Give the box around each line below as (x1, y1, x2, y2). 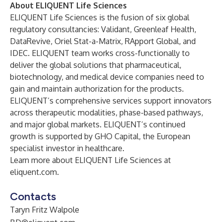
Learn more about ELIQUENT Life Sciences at (10, 155, 171, 165)
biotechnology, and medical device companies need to (10, 72, 204, 82)
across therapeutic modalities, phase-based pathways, (10, 108, 203, 117)
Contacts (10, 190, 56, 203)
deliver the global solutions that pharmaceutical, (10, 60, 181, 70)
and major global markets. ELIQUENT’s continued (10, 119, 185, 129)
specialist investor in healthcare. (10, 143, 124, 153)
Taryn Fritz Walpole (10, 205, 79, 215)
